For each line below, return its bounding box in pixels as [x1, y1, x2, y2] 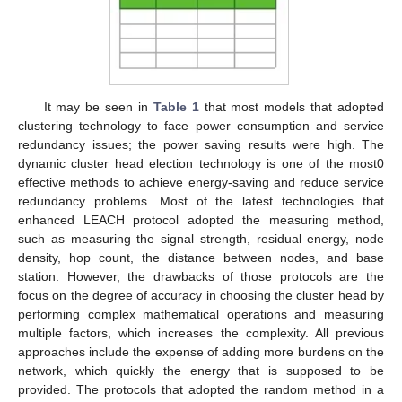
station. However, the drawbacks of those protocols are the [18, 268, 384, 284]
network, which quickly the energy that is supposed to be [18, 363, 384, 378]
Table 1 [153, 99, 199, 114]
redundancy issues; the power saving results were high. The [18, 136, 384, 152]
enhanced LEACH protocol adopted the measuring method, [18, 212, 384, 227]
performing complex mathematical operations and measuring [18, 306, 384, 321]
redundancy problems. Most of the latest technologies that [18, 193, 384, 208]
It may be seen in [43, 99, 153, 114]
